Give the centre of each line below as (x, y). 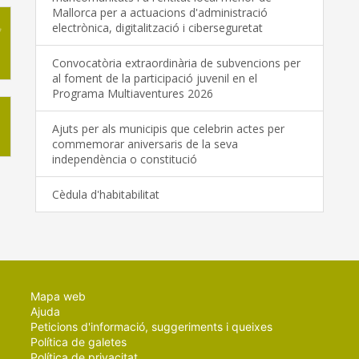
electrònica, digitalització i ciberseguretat (157, 28)
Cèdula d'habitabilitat (106, 195)
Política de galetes (79, 342)
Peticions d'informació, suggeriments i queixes (151, 327)
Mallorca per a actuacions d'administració (160, 13)
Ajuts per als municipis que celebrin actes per (168, 129)
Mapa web (58, 296)
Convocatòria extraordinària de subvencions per (176, 63)
